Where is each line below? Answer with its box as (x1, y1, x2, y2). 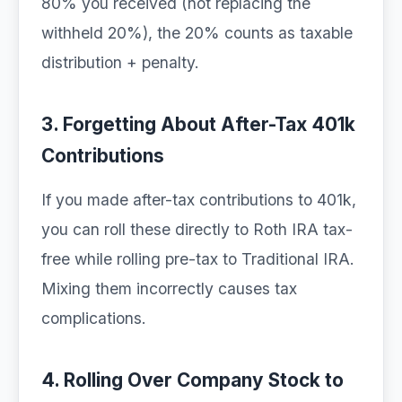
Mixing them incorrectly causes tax (41, 279, 297, 298)
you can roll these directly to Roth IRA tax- (41, 220, 353, 239)
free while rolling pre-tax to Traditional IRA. (41, 249, 354, 268)
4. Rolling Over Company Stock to (41, 369, 344, 391)
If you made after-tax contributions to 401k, (41, 190, 356, 209)
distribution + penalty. (41, 53, 199, 72)
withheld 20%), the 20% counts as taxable (41, 23, 353, 42)
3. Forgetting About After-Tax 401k (41, 113, 355, 135)
